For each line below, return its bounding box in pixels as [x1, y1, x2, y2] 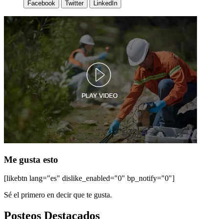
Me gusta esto [4, 154, 58, 165]
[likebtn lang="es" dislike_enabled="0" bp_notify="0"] [4, 174, 175, 183]
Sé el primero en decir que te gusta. [4, 191, 112, 199]
